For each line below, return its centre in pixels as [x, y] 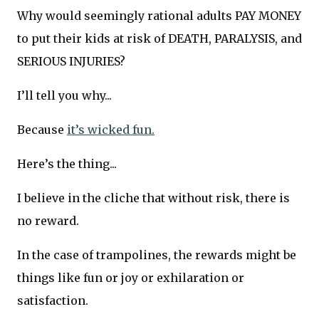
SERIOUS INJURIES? [71, 61]
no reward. [48, 220]
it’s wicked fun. [111, 129]
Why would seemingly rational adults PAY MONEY [159, 15]
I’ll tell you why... [64, 95]
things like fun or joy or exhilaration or [131, 277]
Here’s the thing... [67, 163]
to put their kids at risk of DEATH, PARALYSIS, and [159, 38]
